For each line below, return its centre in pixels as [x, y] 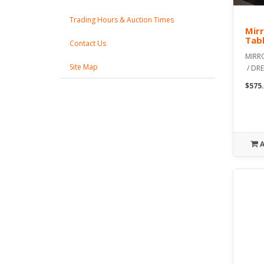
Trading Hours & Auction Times [122, 20]
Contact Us [88, 44]
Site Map [84, 67]
